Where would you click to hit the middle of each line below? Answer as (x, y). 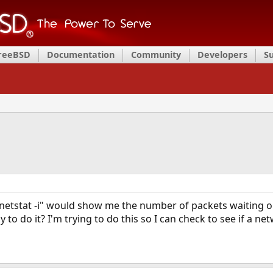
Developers (222, 55)
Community (156, 55)
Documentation (81, 55)
